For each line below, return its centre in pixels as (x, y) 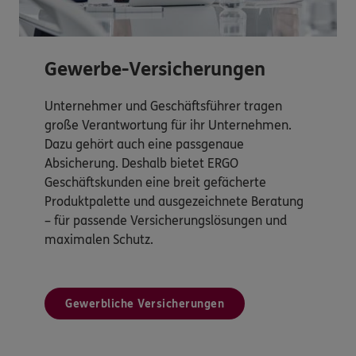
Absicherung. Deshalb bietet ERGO (141, 163)
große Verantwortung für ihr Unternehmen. (168, 125)
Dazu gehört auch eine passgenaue (144, 144)
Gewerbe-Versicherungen (155, 69)
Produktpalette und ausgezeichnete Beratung (174, 201)
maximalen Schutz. (101, 239)
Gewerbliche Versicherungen (145, 304)
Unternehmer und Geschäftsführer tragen (163, 106)
